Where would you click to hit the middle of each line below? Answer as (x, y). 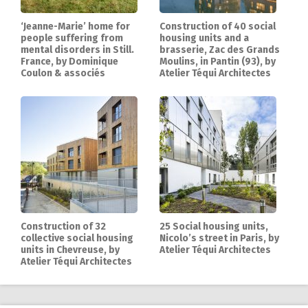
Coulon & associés (63, 74)
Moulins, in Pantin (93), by (217, 62)
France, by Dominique (69, 62)
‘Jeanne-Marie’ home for (75, 27)
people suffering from (72, 38)
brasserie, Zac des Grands (219, 50)
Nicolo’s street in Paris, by (219, 239)
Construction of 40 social (217, 27)
